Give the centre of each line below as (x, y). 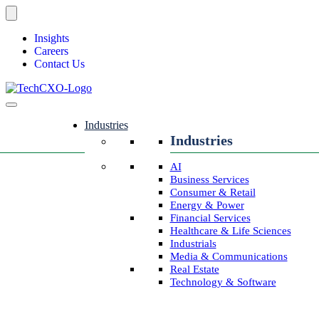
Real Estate (194, 269)
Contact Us (59, 64)
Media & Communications (229, 256)
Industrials (193, 244)
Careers (51, 51)
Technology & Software (223, 282)
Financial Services (210, 218)
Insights (52, 38)
